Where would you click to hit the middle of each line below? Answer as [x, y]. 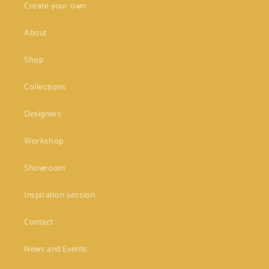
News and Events [56, 249]
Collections [45, 87]
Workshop [44, 141]
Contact [39, 222]
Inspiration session [60, 195]
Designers [43, 114]
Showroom [45, 168]
